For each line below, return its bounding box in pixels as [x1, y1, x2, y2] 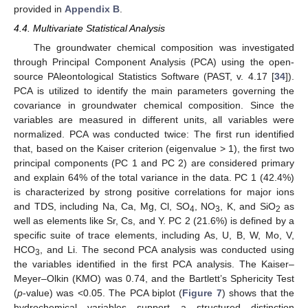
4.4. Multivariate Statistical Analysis [14, 23, 165, 34]
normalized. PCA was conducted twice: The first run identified [14, 129, 294, 140]
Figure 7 [182, 287, 222, 299]
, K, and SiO [220, 201, 276, 212]
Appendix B [65, 3, 120, 15]
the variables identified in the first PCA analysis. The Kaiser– [14, 258, 294, 270]
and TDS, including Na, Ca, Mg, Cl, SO [14, 201, 190, 212]
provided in [14, 3, 65, 15]
